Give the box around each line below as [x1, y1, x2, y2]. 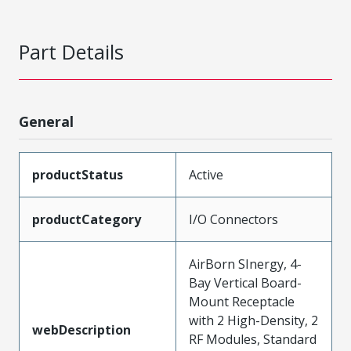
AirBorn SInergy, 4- [189, 255, 302, 273]
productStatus [32, 165, 123, 183]
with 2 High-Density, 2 [189, 311, 318, 329]
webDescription [32, 320, 131, 338]
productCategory [32, 210, 141, 228]
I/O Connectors [189, 210, 278, 228]
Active [189, 165, 223, 183]
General [19, 111, 74, 131]
